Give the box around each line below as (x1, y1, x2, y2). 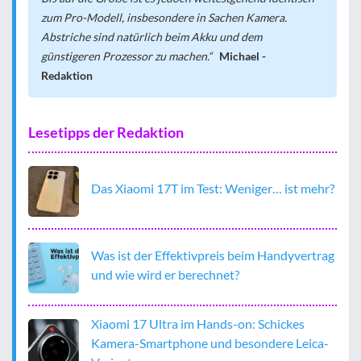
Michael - (219, 48, 266, 63)
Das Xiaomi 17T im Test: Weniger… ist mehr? (91, 180, 334, 197)
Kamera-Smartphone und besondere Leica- (91, 334, 329, 351)
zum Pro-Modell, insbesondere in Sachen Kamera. (41, 10, 287, 24)
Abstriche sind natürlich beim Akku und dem (41, 29, 262, 44)
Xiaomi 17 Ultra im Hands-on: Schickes (91, 315, 305, 331)
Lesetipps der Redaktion (28, 122, 184, 141)
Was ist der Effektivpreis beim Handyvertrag (91, 247, 334, 263)
